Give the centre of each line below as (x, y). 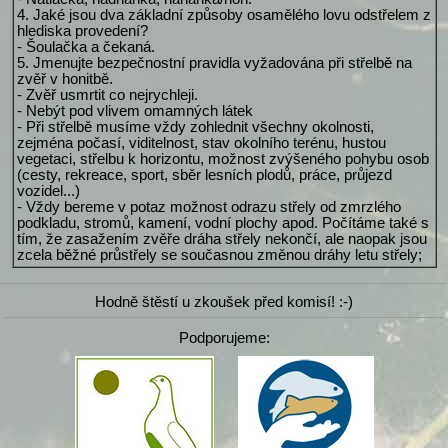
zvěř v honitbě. (64, 78)
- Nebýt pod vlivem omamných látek (134, 110)
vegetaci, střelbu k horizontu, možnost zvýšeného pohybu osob (222, 158)
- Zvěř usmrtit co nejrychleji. (107, 94)
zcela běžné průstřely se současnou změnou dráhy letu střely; (219, 254)
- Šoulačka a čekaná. (85, 46)
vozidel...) (48, 190)
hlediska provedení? (82, 30)
